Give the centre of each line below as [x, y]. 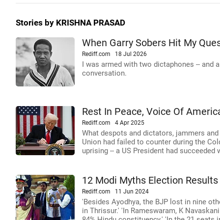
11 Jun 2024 [132, 192]
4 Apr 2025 [130, 123]
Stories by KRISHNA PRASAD [70, 23]
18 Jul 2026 [131, 54]
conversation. [104, 73]
